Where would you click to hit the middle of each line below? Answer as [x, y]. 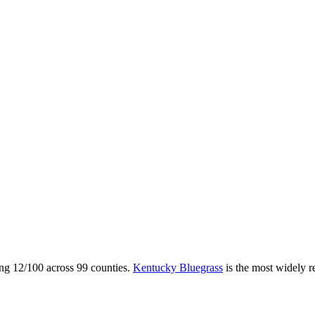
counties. [109, 267]
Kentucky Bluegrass [178, 267]
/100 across [50, 267]
